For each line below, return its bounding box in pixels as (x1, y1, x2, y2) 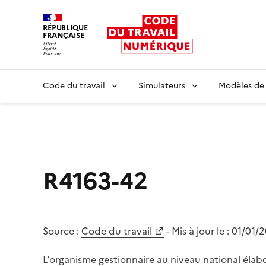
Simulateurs (138, 79, 185, 92)
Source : (43, 223, 79, 238)
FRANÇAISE (43, 30, 84, 41)
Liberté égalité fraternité (42, 54, 153, 69)
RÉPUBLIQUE (43, 22, 88, 33)
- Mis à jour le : (166, 223, 232, 238)
